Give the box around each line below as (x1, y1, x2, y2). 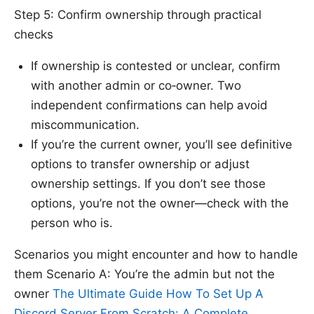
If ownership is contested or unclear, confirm (31, 59, 280, 74)
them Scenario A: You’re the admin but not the (14, 267, 275, 282)
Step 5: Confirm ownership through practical (14, 8, 261, 22)
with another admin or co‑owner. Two (31, 78, 241, 93)
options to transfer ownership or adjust (31, 157, 250, 172)
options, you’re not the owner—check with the (31, 196, 289, 211)
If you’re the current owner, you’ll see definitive (31, 137, 292, 152)
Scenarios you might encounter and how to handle (14, 247, 298, 262)
